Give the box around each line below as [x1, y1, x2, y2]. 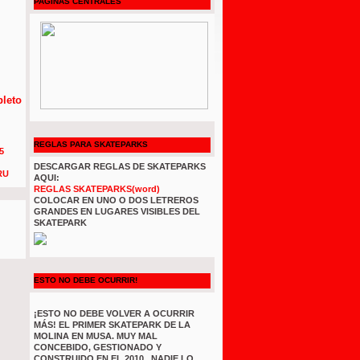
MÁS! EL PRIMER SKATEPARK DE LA [34, 320, 190, 329]
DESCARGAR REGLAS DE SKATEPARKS [34, 162, 206, 171]
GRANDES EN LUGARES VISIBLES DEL [34, 207, 200, 216]
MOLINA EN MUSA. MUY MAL [34, 331, 157, 341]
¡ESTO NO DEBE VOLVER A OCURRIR [34, 309, 194, 318]
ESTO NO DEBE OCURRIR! [34, 276, 137, 284]
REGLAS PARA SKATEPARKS [34, 140, 148, 149]
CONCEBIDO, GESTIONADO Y [34, 342, 162, 352]
